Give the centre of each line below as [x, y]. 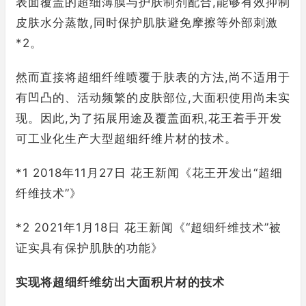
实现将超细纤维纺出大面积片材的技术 [120, 282]
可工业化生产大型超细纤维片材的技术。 [126, 139]
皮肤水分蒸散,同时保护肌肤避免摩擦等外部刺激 [147, 23]
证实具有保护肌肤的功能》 [89, 248]
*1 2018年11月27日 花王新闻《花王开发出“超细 [149, 173]
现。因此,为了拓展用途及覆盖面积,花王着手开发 [149, 118]
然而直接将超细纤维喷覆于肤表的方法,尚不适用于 [153, 77]
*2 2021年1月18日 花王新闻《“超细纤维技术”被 [149, 227]
